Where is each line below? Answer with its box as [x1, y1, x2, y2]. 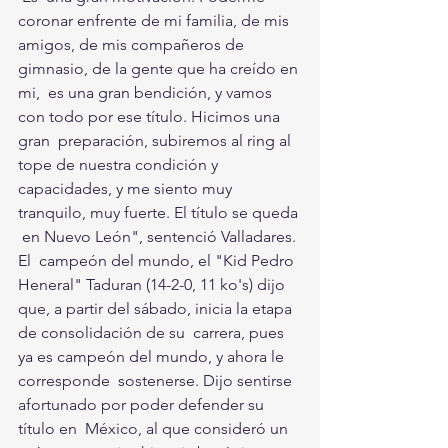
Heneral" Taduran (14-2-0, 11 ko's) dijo [18, 275, 293, 295]
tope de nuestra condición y [18, 155, 226, 175]
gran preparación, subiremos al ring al [18, 131, 295, 151]
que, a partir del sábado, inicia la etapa [18, 299, 296, 319]
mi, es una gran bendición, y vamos [18, 83, 276, 103]
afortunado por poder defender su [18, 395, 268, 415]
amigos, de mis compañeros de [18, 35, 248, 55]
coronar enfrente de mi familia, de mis [18, 11, 297, 31]
